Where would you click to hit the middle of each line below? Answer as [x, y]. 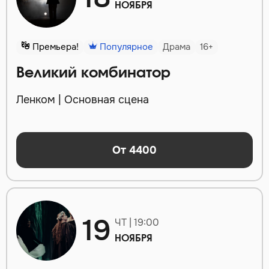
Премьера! [54, 47]
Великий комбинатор [93, 74]
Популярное [125, 47]
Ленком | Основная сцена [83, 100]
